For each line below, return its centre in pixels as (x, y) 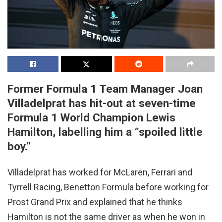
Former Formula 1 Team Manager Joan (105, 89)
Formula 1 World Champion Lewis (91, 118)
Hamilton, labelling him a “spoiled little (105, 132)
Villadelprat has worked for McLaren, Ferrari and (100, 172)
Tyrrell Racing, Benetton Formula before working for (108, 187)
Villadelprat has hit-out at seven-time (102, 103)
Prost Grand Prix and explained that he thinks (95, 202)
